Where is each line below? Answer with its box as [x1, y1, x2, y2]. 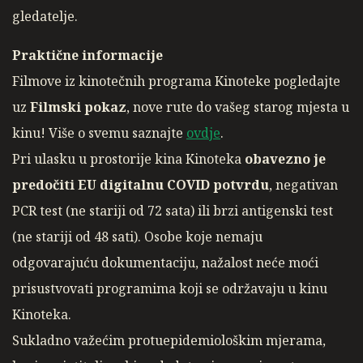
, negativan [269, 176, 338, 194]
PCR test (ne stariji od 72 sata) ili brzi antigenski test [12, 202, 333, 220]
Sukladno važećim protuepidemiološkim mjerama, [12, 331, 326, 350]
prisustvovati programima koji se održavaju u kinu [12, 280, 327, 298]
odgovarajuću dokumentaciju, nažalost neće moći [12, 254, 318, 272]
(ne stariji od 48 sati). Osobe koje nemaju [12, 228, 263, 246]
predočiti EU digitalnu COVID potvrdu [12, 176, 269, 194]
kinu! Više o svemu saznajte [12, 124, 186, 143]
